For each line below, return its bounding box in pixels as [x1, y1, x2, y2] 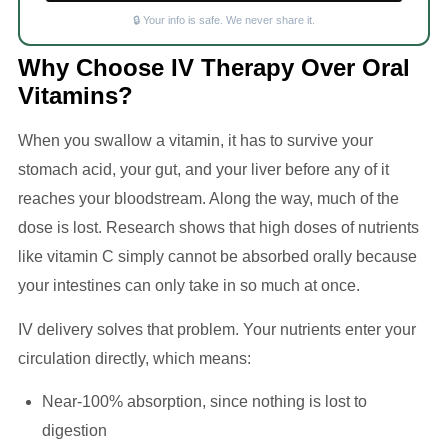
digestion [42, 422, 107, 440]
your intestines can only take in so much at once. [18, 277, 360, 295]
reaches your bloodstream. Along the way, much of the [18, 190, 399, 208]
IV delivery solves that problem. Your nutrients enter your [18, 320, 416, 338]
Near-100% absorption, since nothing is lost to [42, 393, 367, 411]
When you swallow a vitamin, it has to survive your [18, 132, 373, 150]
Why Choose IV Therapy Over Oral [18, 54, 410, 82]
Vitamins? [18, 82, 133, 110]
